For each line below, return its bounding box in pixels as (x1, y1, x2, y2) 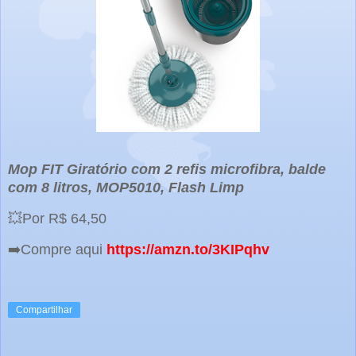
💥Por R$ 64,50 (8, 211, 110, 227)
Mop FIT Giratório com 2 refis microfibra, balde (8, 161, 326, 178)
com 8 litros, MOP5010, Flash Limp (8, 180, 244, 196)
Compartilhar (16, 304, 72, 316)
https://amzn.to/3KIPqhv (106, 241, 269, 257)
